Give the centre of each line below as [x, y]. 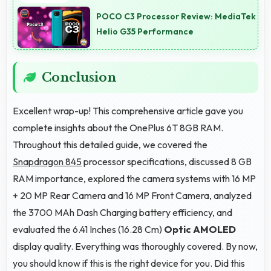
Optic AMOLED [200, 229]
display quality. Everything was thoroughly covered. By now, [135, 246]
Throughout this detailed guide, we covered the [110, 144]
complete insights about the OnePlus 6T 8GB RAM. [118, 127]
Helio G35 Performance [145, 31]
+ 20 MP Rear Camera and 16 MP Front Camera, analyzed [132, 195]
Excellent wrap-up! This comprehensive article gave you [128, 110]
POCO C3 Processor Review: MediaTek [176, 16]
